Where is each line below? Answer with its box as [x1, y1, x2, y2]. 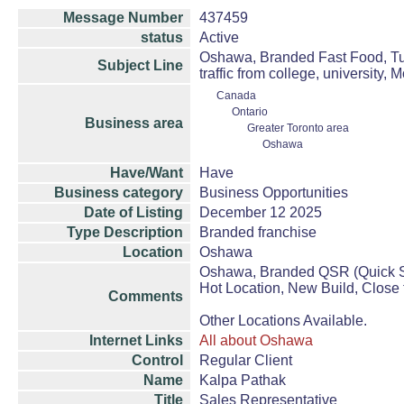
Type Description [67, 225, 183, 240]
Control [132, 353, 183, 368]
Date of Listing [84, 205, 183, 220]
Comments [108, 289, 183, 304]
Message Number [63, 10, 183, 25]
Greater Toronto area [247, 122, 349, 134]
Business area [85, 115, 183, 131]
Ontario [232, 106, 268, 118]
